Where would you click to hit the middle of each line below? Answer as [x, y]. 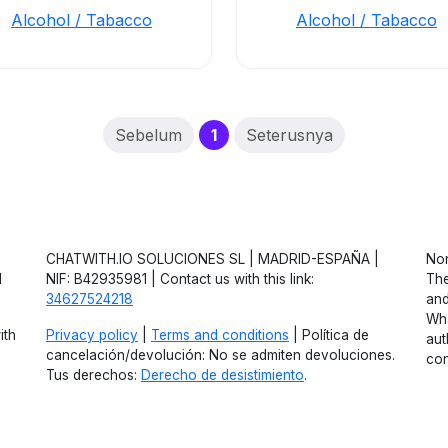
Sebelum [148, 135]
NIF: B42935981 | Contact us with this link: [180, 279]
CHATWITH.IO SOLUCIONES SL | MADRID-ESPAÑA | [212, 259]
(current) [252, 134]
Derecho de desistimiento [222, 375]
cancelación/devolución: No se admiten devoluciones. [220, 355]
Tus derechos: [93, 375]
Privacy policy [92, 335]
